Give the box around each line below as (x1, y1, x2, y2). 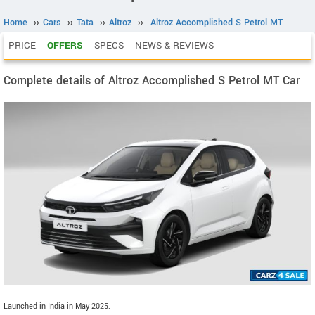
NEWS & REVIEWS (135, 39, 214, 52)
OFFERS (47, 39, 83, 52)
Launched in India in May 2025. (4, 301, 110, 312)
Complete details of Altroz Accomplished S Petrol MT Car (4, 72, 300, 89)
